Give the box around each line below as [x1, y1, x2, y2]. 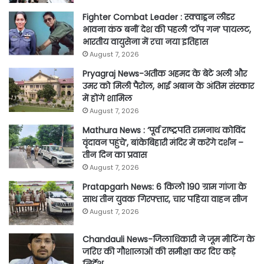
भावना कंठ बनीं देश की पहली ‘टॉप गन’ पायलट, [82, 24, 251, 36]
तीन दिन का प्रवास [82, 149, 147, 161]
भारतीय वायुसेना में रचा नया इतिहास [82, 36, 208, 48]
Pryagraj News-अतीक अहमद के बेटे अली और [82, 68, 247, 80]
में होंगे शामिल [82, 93, 132, 105]
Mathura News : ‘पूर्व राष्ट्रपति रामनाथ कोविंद [82, 124, 245, 137]
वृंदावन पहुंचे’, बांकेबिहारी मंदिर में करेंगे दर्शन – [82, 137, 243, 149]
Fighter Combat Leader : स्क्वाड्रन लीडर [82, 11, 235, 24]
